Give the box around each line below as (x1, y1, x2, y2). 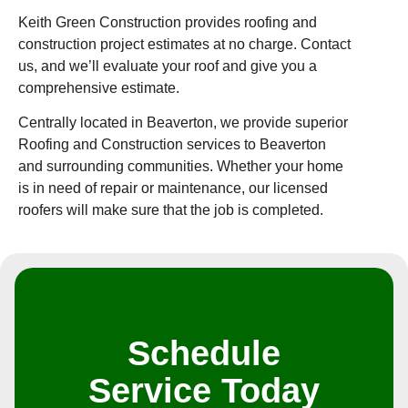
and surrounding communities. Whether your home (18, 158, 343, 175)
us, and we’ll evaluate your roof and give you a (18, 57, 317, 74)
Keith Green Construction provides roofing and (18, 14, 317, 30)
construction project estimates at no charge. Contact (18, 36, 351, 52)
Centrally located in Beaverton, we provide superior (18, 115, 348, 131)
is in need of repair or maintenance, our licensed (18, 180, 328, 197)
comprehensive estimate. (18, 79, 179, 96)
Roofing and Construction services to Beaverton (18, 137, 326, 153)
